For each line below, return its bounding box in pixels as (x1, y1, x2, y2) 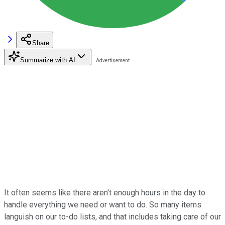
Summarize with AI (20, 56, 75, 64)
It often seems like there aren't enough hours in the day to (4, 187, 205, 197)
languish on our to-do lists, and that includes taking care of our (4, 211, 221, 221)
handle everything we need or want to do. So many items (4, 199, 201, 209)
